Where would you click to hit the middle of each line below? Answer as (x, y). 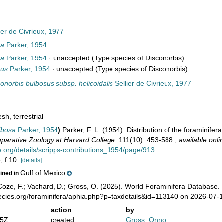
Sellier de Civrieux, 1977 (152, 83)
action (61, 210)
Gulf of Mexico (43, 173)
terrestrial (28, 116)
